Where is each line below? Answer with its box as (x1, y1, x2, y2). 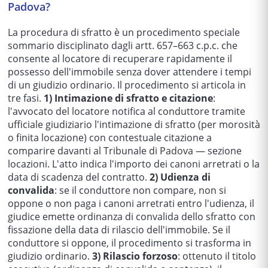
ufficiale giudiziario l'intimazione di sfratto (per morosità (8, 118, 260, 131)
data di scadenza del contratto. (8, 170, 150, 184)
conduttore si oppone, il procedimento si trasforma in (8, 236, 251, 249)
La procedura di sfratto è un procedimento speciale (8, 26, 240, 39)
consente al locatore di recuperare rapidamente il (8, 52, 232, 65)
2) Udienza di (150, 170, 211, 184)
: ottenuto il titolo (178, 249, 256, 263)
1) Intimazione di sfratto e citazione (44, 92, 213, 105)
